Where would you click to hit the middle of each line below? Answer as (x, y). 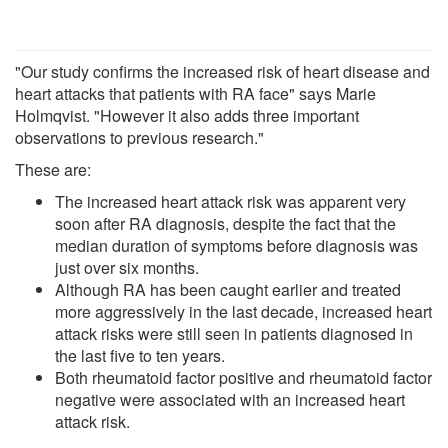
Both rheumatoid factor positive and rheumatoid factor (243, 377)
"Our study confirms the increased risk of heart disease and (222, 71)
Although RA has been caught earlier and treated (228, 289)
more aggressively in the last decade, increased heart (243, 311)
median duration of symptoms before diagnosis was (236, 245)
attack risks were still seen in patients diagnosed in (234, 333)
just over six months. (127, 267)
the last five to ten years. (140, 355)
